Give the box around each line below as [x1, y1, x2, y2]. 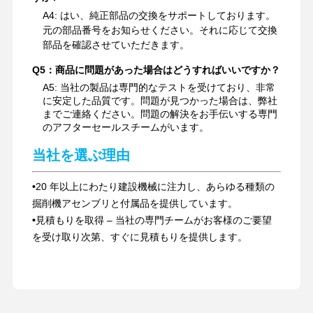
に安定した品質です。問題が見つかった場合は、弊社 [42, 95, 277, 107]
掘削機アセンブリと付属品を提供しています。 [31, 198, 238, 210]
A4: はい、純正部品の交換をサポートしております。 [42, 10, 275, 22]
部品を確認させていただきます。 [42, 39, 189, 51]
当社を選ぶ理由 [31, 147, 130, 163]
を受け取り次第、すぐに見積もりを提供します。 [31, 231, 247, 243]
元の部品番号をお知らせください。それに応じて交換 [42, 24, 277, 36]
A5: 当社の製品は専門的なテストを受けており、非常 [42, 82, 275, 94]
